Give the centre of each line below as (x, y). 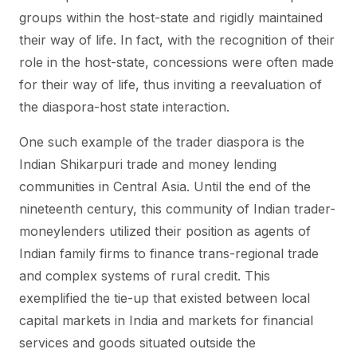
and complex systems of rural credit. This (145, 276)
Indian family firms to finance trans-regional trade (169, 253)
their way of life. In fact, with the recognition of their (177, 40)
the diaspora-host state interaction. (124, 107)
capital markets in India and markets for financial (166, 320)
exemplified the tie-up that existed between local (165, 298)
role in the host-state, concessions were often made (177, 62)
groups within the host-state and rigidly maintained (171, 18)
